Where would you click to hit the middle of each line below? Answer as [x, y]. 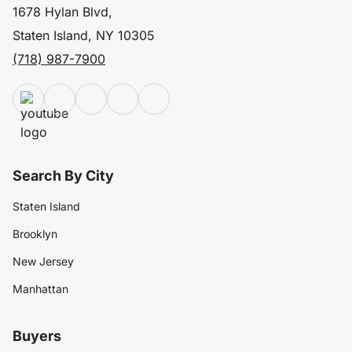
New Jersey [43, 261]
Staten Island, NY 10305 [84, 35]
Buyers [37, 335]
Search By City [63, 175]
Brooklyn [35, 233]
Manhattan [40, 288]
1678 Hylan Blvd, [62, 11]
